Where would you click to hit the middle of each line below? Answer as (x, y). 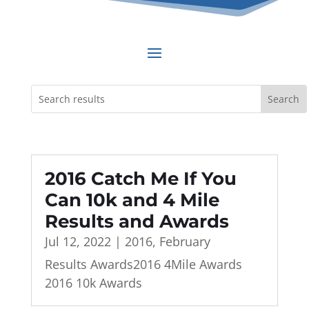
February (185, 242)
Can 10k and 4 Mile (132, 200)
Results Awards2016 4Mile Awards (143, 265)
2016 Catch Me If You (140, 179)
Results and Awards (137, 222)
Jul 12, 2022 (78, 242)
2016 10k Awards (93, 283)
